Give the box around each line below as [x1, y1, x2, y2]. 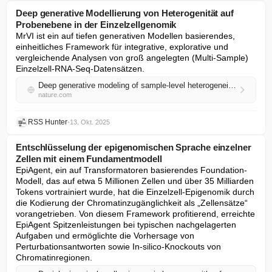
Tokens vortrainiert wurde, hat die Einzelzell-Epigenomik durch [16, 187, 254, 197]
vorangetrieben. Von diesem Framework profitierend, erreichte [16, 209, 255, 219]
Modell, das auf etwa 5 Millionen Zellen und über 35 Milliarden [16, 176, 254, 186]
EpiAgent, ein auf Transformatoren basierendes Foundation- [16, 165, 247, 175]
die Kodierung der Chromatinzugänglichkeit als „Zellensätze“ [16, 198, 248, 208]
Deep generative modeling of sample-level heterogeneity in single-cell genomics [228, 81, 236, 90]
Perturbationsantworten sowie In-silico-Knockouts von [16, 242, 221, 251]
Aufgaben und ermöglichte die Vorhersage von [16, 231, 194, 240]
